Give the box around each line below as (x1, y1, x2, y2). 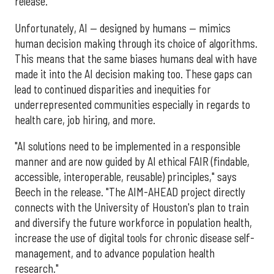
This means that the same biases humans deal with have (15, 51, 257, 65)
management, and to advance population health (15, 246, 215, 261)
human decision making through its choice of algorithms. (15, 36, 257, 50)
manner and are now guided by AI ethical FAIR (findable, (15, 155, 250, 169)
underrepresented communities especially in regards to (15, 97, 250, 111)
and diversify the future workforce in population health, (15, 216, 252, 230)
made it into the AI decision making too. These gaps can (15, 67, 252, 81)
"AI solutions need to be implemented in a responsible (15, 139, 240, 154)
